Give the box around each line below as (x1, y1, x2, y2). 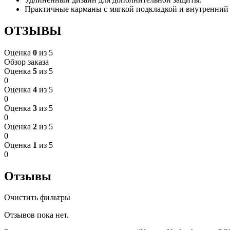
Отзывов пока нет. (4, 210, 69, 220)
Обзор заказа (4, 57, 49, 66)
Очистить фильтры (4, 193, 70, 202)
